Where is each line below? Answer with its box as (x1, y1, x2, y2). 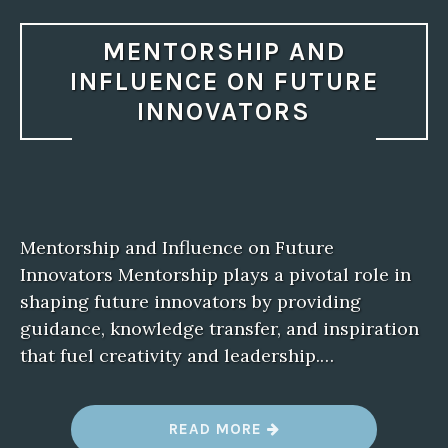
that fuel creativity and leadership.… (20, 343, 334, 367)
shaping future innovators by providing (20, 289, 361, 313)
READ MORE (168, 419, 267, 438)
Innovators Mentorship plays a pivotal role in (20, 262, 411, 286)
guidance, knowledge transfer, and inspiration (20, 316, 419, 340)
